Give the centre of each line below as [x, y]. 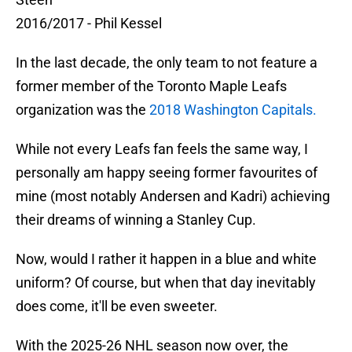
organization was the [82, 110]
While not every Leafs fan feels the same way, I [162, 149]
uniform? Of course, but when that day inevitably [166, 283]
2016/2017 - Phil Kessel [89, 24]
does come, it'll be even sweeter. [117, 306]
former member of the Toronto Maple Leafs [151, 86]
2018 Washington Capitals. [233, 110]
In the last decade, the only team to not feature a [167, 63]
